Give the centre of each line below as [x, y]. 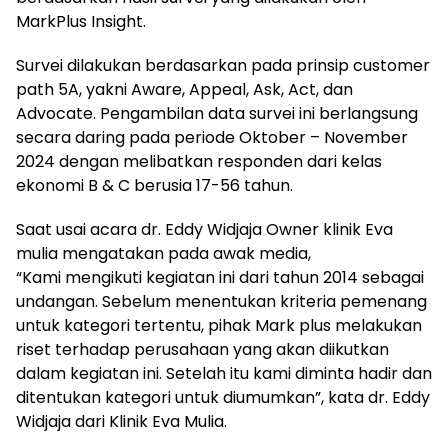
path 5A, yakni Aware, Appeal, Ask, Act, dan [184, 89]
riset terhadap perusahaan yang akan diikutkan [202, 349]
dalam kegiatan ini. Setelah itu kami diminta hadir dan [224, 373]
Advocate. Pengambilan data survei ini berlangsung [217, 113]
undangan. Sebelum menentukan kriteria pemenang [221, 301]
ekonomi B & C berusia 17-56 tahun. [154, 185]
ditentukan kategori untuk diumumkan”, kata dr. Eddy [223, 397]
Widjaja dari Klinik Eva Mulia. [121, 421]
